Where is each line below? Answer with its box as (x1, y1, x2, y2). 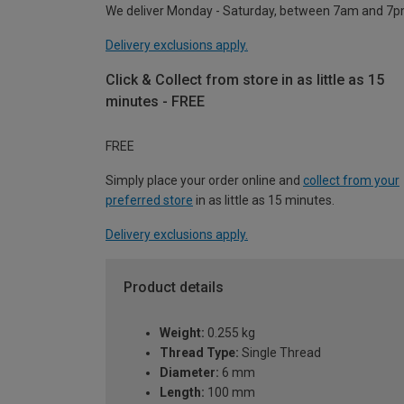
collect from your (303, 173, 399, 188)
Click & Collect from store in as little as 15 (106, 70, 384, 88)
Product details (124, 279, 224, 297)
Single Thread (239, 345, 321, 361)
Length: (160, 385, 205, 400)
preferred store (106, 193, 193, 208)
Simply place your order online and (106, 173, 303, 188)
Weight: (160, 326, 205, 341)
